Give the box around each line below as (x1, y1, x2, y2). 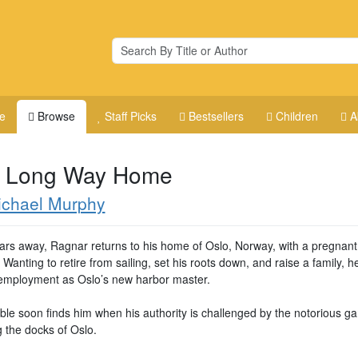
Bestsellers (189, 108, 245, 124)
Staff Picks (105, 108, 157, 124)
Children (276, 108, 319, 124)
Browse (38, 108, 76, 124)
